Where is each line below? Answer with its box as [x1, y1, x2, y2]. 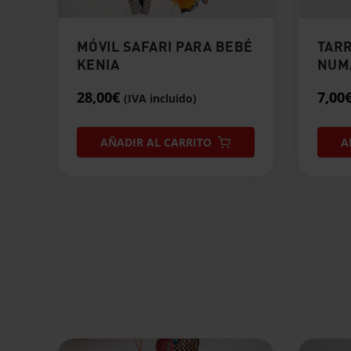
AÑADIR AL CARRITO [100, 135, 212, 150]
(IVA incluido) [123, 91, 197, 107]
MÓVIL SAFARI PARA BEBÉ [76, 37, 253, 56]
